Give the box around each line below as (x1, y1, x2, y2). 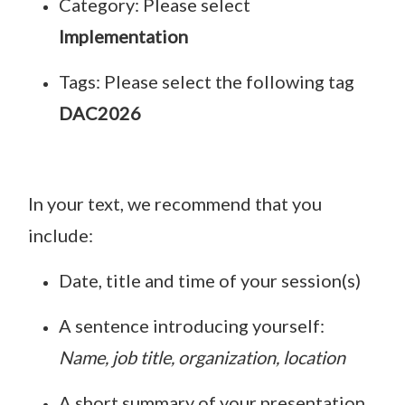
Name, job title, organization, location (59, 345, 345, 368)
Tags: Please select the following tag (59, 70, 354, 92)
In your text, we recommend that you (28, 192, 322, 214)
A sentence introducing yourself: (59, 314, 325, 336)
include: (28, 223, 97, 246)
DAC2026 (59, 101, 141, 124)
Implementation (59, 24, 188, 47)
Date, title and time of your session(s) (59, 268, 361, 291)
